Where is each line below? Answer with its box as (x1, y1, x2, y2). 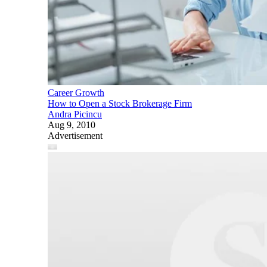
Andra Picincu (48, 108, 102, 119)
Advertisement (48, 130, 103, 141)
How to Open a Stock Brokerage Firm (48, 98, 192, 108)
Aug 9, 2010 (48, 119, 95, 130)
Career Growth (48, 87, 104, 98)
